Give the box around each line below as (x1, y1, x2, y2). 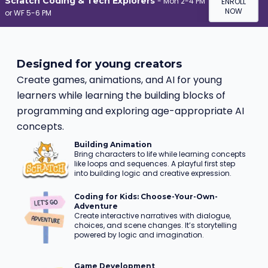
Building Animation (74, 140, 152, 150)
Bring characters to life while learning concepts (74, 149, 246, 160)
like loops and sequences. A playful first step (74, 159, 235, 169)
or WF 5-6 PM (5, 8, 51, 19)
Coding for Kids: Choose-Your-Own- (74, 192, 218, 202)
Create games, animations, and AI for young (17, 73, 222, 87)
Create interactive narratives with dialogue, (74, 211, 231, 221)
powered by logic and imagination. (74, 230, 204, 240)
